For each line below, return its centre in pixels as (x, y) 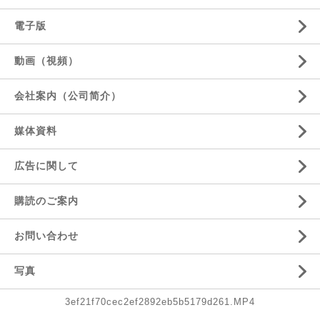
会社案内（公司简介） (68, 96)
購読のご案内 (46, 201)
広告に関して (46, 166)
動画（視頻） (46, 61)
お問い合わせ (46, 236)
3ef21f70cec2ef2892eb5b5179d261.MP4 (160, 302)
